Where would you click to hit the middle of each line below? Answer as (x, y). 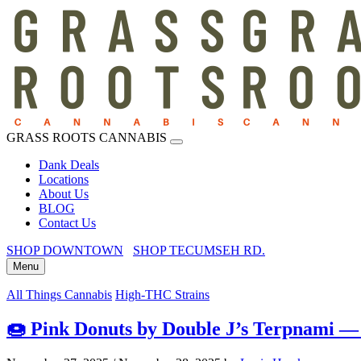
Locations (64, 179)
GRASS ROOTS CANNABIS (87, 137)
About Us (64, 194)
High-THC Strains (162, 295)
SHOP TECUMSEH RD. (199, 250)
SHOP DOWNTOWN (65, 250)
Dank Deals (69, 165)
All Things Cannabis (59, 295)
